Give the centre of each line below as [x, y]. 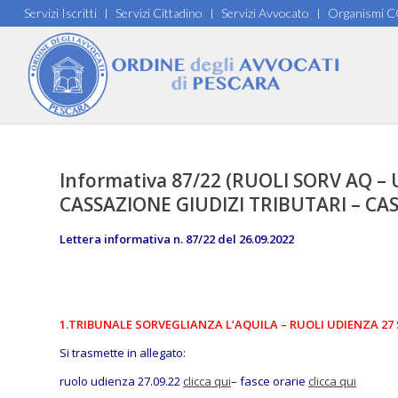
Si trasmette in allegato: [123, 353]
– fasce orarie [270, 382]
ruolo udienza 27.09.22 [121, 382]
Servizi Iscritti [60, 13]
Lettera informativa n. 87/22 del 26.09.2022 [177, 239]
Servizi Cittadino [159, 13]
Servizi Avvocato [265, 13]
